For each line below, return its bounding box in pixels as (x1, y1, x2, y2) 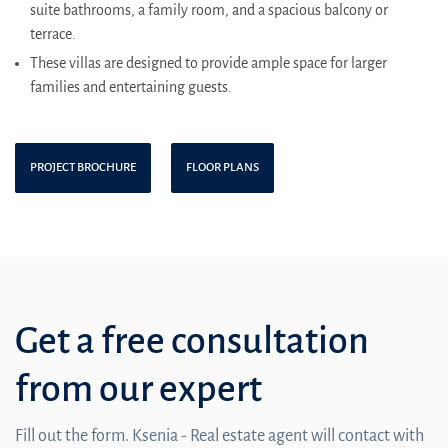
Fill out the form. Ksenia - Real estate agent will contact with (15, 427, 424, 446)
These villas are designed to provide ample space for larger (30, 55, 387, 72)
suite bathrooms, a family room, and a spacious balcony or (30, 2, 388, 19)
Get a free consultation (15, 321, 369, 362)
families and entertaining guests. (30, 79, 232, 96)
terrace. (30, 26, 76, 43)
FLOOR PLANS (186, 161, 259, 175)
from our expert (15, 369, 262, 410)
